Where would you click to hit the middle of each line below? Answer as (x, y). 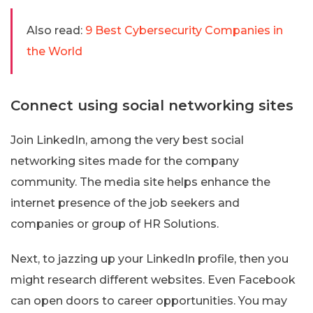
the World (54, 51)
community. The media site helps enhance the (140, 182)
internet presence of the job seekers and (125, 203)
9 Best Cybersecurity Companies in (184, 30)
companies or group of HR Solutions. (115, 224)
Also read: (54, 30)
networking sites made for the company (125, 161)
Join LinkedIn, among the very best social (127, 140)
